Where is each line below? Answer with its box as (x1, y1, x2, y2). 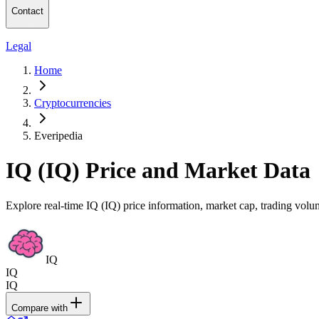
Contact (11, 6, 43, 17)
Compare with (11, 302, 68, 313)
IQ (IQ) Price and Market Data (6, 157, 310, 184)
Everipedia (34, 129, 83, 142)
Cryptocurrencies (34, 96, 111, 109)
